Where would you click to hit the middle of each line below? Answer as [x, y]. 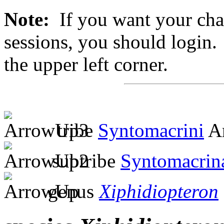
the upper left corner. [86, 64]
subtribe [84, 160]
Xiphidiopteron [159, 191]
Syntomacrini [151, 130]
